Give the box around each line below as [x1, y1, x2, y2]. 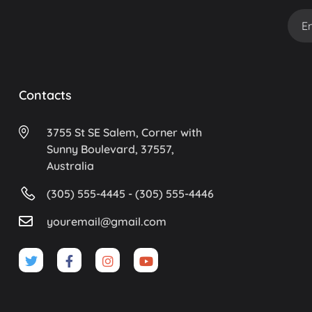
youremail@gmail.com [47, 214, 166, 228]
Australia [47, 158, 94, 173]
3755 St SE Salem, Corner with [47, 125, 202, 139]
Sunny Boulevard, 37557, [47, 141, 174, 156]
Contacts [19, 86, 72, 103]
